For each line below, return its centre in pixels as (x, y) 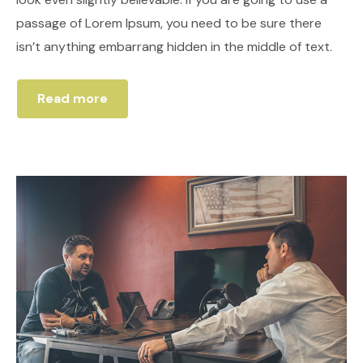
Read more (73, 99)
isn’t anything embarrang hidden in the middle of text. (174, 47)
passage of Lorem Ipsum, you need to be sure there (169, 23)
